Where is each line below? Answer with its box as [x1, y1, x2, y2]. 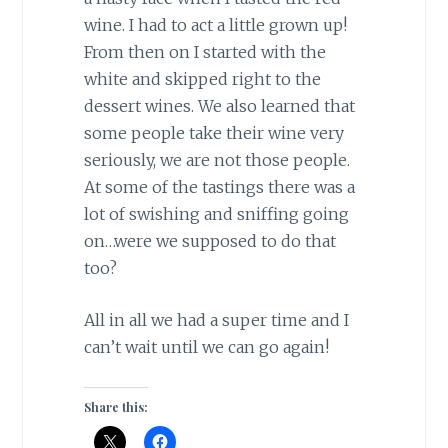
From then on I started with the [83, 41, 326, 62]
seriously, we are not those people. [83, 149, 350, 170]
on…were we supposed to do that [83, 230, 336, 251]
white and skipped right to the [83, 68, 321, 89]
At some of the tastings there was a [83, 176, 355, 197]
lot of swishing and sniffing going [83, 203, 349, 224]
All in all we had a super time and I [83, 310, 349, 331]
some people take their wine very [83, 122, 344, 143]
